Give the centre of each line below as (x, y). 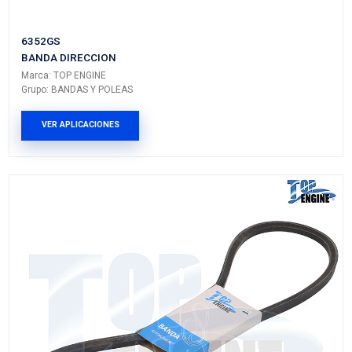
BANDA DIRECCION (92, 291)
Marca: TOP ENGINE (85, 317)
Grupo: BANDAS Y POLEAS (103, 335)
